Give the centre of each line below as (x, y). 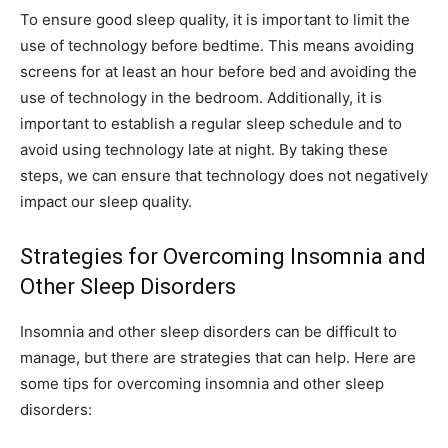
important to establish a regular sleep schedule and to (211, 124)
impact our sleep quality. (106, 202)
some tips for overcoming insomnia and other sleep (202, 384)
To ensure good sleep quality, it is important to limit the (215, 20)
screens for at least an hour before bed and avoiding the (218, 72)
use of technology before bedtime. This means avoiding (217, 46)
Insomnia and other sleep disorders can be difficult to (208, 332)
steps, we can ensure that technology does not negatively (224, 176)
